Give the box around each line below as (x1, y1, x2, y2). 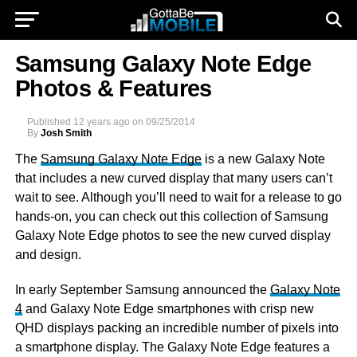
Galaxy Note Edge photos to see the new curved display (14, 229, 331, 242)
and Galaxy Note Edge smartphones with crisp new (22, 302, 314, 316)
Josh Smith (40, 127, 92, 139)
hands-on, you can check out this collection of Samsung (14, 210, 328, 223)
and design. (14, 248, 81, 261)
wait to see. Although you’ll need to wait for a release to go (14, 190, 342, 204)
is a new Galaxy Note (201, 152, 325, 166)
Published (26, 116, 71, 127)
